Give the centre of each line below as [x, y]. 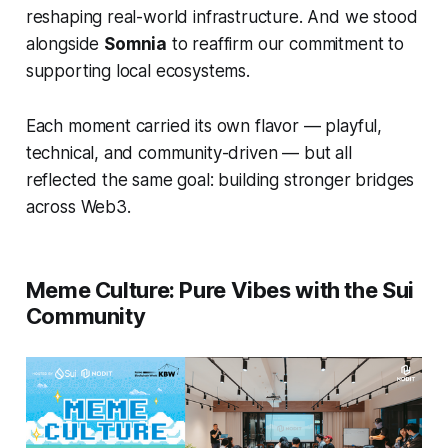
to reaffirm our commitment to [285, 43]
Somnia [135, 43]
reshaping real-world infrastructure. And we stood [221, 16]
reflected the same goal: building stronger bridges [220, 179]
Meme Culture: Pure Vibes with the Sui [219, 289]
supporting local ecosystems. [137, 70]
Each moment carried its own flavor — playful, [204, 125]
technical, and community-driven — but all [188, 152]
